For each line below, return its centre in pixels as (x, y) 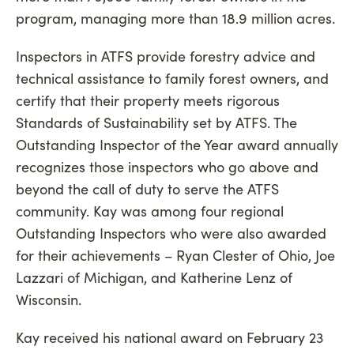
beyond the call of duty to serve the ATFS (147, 188)
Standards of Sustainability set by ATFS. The (156, 122)
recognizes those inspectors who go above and (167, 166)
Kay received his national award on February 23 (169, 337)
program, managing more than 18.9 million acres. (175, 18)
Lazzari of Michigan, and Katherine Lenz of (154, 277)
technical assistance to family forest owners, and (172, 78)
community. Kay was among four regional (150, 211)
